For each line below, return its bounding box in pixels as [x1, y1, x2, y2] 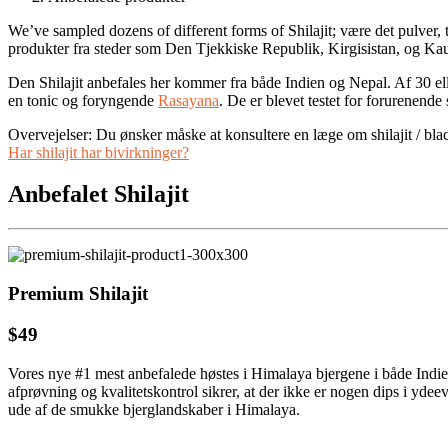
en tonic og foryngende [8, 91, 158, 109]
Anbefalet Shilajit [8, 181, 189, 208]
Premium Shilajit [8, 283, 148, 305]
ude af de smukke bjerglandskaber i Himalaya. [8, 400, 300, 418]
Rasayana [158, 91, 219, 109]
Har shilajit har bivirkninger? [8, 143, 189, 161]
